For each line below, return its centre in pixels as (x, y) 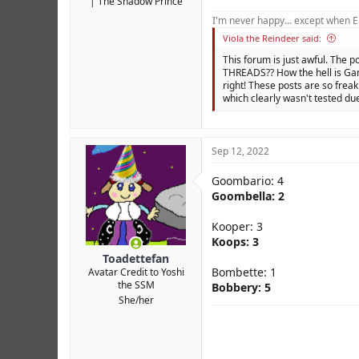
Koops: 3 (235, 241)
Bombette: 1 (244, 272)
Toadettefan (136, 258)
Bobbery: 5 (241, 287)
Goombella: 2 (248, 196)
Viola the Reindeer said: (272, 38)
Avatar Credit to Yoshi (136, 272)
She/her (136, 300)
